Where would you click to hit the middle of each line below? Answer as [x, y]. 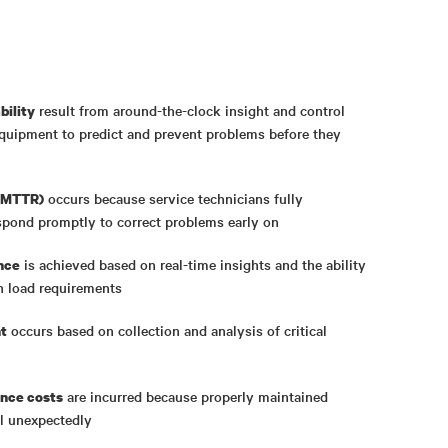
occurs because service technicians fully [173, 197]
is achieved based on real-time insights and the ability [193, 263]
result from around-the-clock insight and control [190, 109]
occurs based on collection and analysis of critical [167, 329]
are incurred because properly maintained [195, 395]
